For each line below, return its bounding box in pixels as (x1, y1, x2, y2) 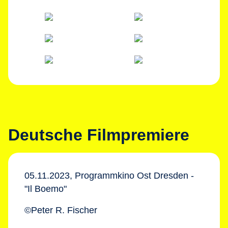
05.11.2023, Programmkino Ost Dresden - (24, 170, 194, 181)
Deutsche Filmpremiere (8, 126, 189, 144)
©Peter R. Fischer (24, 205, 97, 215)
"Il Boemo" (24, 184, 67, 194)
